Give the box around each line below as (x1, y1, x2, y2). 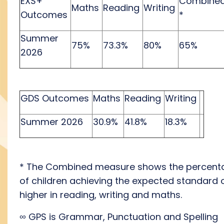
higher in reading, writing (19, 188, 131, 201)
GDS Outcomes (20, 92, 89, 104)
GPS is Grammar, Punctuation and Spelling (26, 210, 218, 223)
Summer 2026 (20, 115, 83, 128)
